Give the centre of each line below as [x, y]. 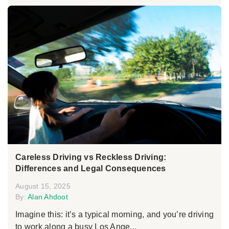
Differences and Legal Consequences [91, 169]
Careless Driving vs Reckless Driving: [91, 157]
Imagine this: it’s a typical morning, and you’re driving [114, 215]
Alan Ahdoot [48, 197]
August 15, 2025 [43, 186]
